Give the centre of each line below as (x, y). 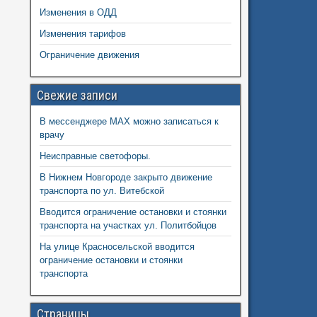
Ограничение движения (89, 54)
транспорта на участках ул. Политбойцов (128, 225)
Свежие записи (77, 95)
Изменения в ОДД (78, 12)
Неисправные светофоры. (95, 156)
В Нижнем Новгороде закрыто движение (126, 177)
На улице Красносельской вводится (117, 246)
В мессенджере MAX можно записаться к (129, 121)
